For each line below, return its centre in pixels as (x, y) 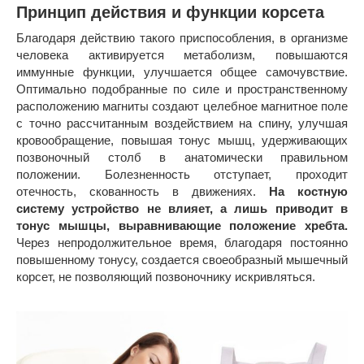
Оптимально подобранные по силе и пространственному (182, 89)
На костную (308, 191)
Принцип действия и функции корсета (170, 13)
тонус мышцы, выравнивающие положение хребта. (182, 225)
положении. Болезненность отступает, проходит (182, 174)
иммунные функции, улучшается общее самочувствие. (182, 71)
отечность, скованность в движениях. (143, 191)
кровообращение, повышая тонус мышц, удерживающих (182, 140)
